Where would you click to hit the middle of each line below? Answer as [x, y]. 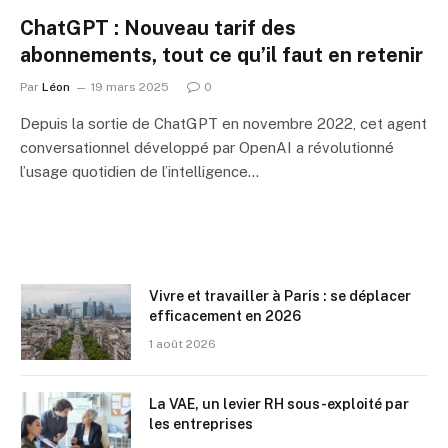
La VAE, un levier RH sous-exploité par [279, 403]
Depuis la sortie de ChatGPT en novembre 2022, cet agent [223, 123]
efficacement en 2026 [225, 315]
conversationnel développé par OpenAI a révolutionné [207, 147]
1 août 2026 [182, 343]
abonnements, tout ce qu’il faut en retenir [221, 54]
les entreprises [201, 423]
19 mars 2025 [130, 86]
